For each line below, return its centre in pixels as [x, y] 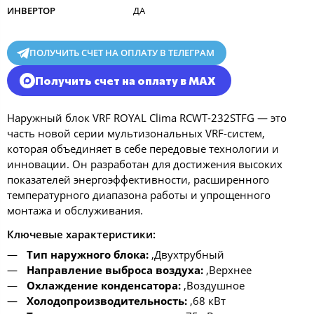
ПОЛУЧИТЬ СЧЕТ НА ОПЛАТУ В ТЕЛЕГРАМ [122, 52]
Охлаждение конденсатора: [103, 285]
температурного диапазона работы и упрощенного [139, 194]
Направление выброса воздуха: [115, 270]
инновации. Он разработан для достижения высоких [145, 164]
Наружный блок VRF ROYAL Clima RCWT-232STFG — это [147, 117]
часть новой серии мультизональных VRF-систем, [136, 133]
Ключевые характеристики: [81, 234]
